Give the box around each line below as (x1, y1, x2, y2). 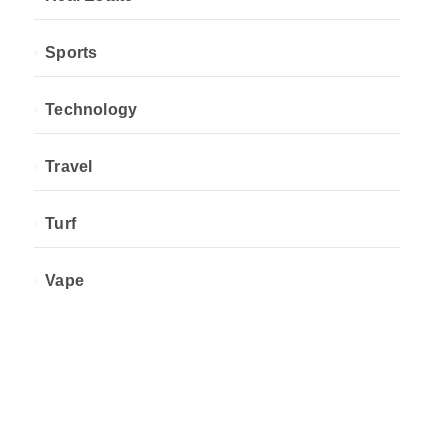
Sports (45, 44, 98, 61)
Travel (45, 158, 93, 175)
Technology (45, 101, 138, 118)
